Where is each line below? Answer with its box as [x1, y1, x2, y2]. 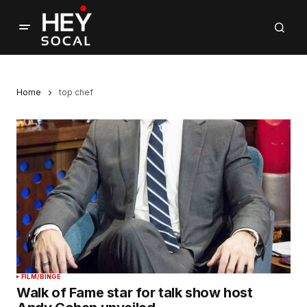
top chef [59, 87, 93, 97]
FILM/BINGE [21, 273, 61, 281]
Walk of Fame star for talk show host [16, 284, 253, 302]
